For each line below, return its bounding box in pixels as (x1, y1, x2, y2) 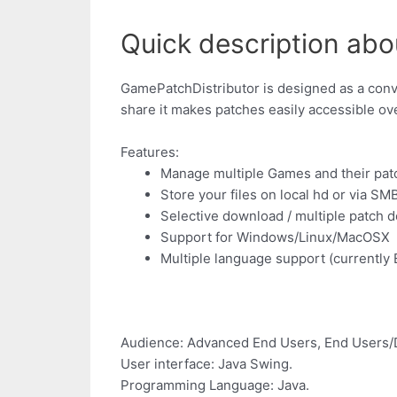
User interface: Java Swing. (121, 354, 292, 372)
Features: (121, 144, 179, 161)
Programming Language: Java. (121, 376, 309, 393)
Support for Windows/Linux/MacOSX (160, 229, 390, 246)
